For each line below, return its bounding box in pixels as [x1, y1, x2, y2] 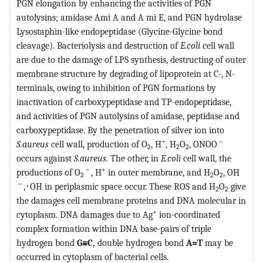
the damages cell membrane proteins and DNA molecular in [16, 194, 246, 206]
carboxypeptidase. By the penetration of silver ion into [16, 124, 224, 136]
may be [203, 237, 233, 248]
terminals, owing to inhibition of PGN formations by [16, 82, 216, 93]
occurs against [16, 152, 74, 164]
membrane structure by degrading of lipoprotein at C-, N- [16, 68, 235, 79]
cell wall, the [181, 152, 231, 164]
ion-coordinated [157, 208, 220, 220]
